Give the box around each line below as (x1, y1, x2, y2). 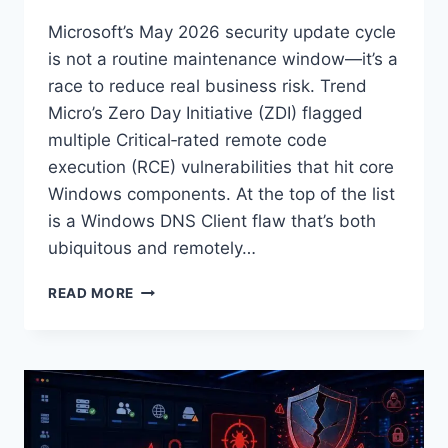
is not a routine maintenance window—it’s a (48, 49, 398, 70)
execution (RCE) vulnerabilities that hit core (48, 157, 394, 178)
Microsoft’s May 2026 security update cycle (48, 22, 396, 43)
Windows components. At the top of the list (48, 184, 395, 205)
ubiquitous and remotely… (48, 238, 256, 259)
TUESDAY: (133, 322, 206, 339)
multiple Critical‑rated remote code (48, 130, 327, 151)
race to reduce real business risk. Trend (48, 76, 367, 97)
